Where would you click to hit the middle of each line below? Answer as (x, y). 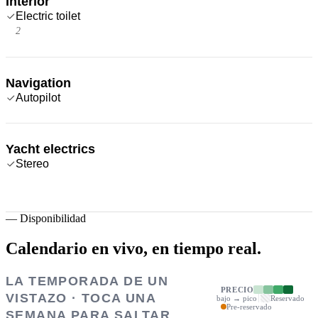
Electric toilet (48, 16)
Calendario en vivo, (77, 248)
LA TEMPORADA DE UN (87, 281)
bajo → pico (236, 298)
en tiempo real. (207, 248)
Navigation (38, 83)
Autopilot (38, 97)
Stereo (32, 163)
